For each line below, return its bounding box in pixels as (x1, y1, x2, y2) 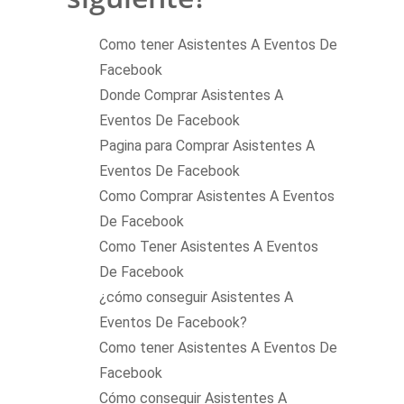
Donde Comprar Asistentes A (99, 87, 283, 105)
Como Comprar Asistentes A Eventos (99, 188, 335, 206)
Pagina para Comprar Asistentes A (99, 137, 315, 155)
